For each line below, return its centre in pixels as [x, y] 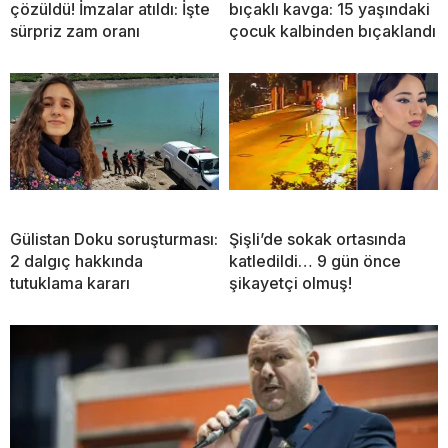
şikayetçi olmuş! [290, 282]
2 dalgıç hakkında [76, 260]
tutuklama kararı [70, 282]
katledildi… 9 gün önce [315, 260]
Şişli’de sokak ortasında [317, 238]
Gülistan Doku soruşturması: [114, 238]
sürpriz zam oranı [75, 30]
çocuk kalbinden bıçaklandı [332, 30]
